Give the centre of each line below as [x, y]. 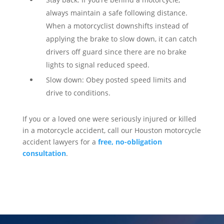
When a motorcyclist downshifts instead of [117, 26]
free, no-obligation [130, 142]
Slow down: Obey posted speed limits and [116, 80]
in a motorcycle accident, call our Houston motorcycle [111, 130]
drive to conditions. [78, 93]
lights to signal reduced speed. [97, 65]
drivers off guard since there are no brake [116, 52]
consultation [44, 153]
